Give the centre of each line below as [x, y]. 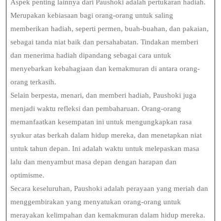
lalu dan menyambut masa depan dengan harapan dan [93, 162]
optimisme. [27, 175]
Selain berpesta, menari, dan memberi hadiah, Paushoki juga [103, 95]
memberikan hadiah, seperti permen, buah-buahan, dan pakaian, [110, 29]
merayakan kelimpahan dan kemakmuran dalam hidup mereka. [108, 215]
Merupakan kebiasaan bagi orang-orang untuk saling [92, 15]
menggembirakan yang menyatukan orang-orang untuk [96, 202]
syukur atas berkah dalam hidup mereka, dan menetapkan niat [106, 135]
